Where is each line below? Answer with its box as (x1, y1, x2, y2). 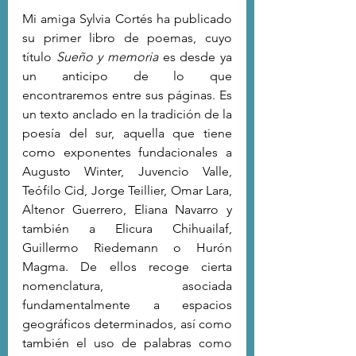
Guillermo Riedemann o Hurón (22, 239, 232, 255)
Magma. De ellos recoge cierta (22, 258, 232, 274)
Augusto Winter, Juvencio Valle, (22, 163, 232, 179)
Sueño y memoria (56, 48, 159, 64)
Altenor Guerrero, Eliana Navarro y (22, 201, 232, 217)
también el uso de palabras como (22, 335, 232, 350)
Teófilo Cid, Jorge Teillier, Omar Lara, (22, 182, 232, 198)
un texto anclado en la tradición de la (22, 106, 232, 122)
